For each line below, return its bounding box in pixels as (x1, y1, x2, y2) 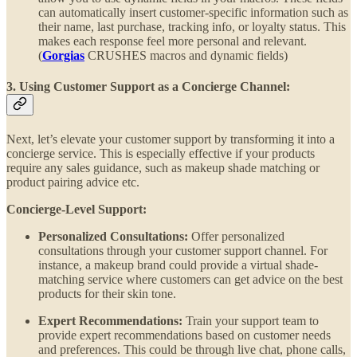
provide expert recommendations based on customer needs (38, 328, 331, 343)
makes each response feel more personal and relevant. (38, 33, 307, 48)
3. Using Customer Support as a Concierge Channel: (6, 79, 290, 93)
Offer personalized (188, 229, 284, 244)
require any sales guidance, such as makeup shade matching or (6, 161, 320, 175)
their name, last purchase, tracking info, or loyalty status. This (38, 19, 346, 33)
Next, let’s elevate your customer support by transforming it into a (6, 132, 335, 147)
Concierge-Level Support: (6, 202, 147, 217)
